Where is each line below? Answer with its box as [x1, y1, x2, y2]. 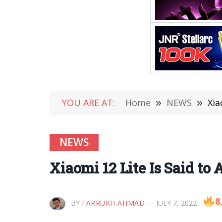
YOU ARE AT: [62, 97, 115, 109]
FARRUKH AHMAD [82, 198, 145, 208]
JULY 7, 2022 [156, 198, 197, 208]
